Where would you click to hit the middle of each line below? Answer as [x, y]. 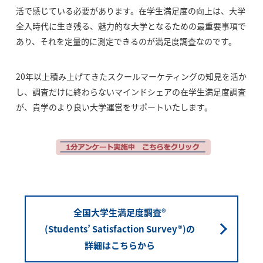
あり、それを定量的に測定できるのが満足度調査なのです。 [126, 41]
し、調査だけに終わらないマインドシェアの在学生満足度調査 [131, 92]
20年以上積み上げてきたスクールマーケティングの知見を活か [131, 76]
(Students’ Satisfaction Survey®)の [119, 228]
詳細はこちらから [119, 245]
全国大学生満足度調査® [119, 212]
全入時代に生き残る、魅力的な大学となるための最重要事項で [131, 26]
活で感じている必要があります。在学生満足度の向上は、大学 [130, 11]
